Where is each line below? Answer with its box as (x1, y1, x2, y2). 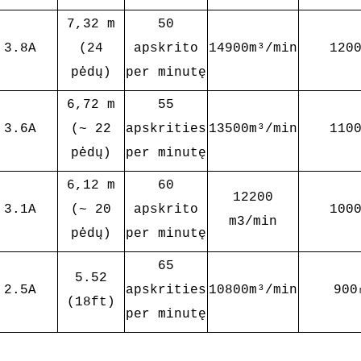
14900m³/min (208, 41, 297, 56)
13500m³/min (208, 122, 297, 136)
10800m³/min (208, 283, 297, 297)
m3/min (228, 214, 277, 229)
